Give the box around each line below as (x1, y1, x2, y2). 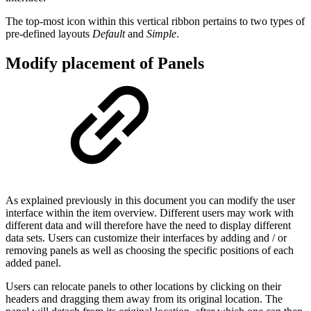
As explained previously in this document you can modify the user (6, 194, 295, 207)
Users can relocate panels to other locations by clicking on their (6, 280, 281, 293)
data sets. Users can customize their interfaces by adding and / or (6, 232, 287, 244)
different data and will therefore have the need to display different (6, 219, 291, 232)
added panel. (6, 257, 61, 269)
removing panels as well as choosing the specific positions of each (6, 244, 294, 257)
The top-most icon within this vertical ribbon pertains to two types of (6, 15, 305, 27)
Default (92, 27, 125, 40)
